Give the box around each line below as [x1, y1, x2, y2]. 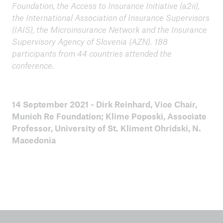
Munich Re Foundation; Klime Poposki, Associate [11, 111, 207, 121]
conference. [11, 60, 54, 71]
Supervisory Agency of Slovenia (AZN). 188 [11, 36, 168, 47]
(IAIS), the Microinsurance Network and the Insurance [11, 24, 207, 35]
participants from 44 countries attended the [11, 48, 172, 59]
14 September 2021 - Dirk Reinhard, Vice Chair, [11, 99, 197, 110]
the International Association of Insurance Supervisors [11, 12, 210, 23]
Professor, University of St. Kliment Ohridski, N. [11, 122, 201, 133]
